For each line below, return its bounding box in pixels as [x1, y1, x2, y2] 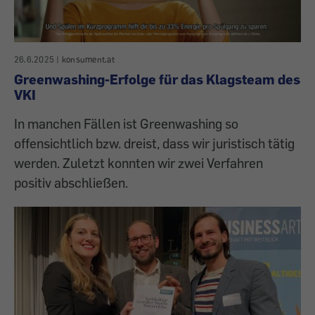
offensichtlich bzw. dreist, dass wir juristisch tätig [14, 134, 295, 151]
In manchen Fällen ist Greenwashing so [14, 115, 238, 131]
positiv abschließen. [14, 174, 128, 191]
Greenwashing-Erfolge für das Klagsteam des [14, 70, 300, 87]
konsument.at [61, 53, 115, 65]
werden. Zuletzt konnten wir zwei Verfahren [14, 154, 263, 171]
